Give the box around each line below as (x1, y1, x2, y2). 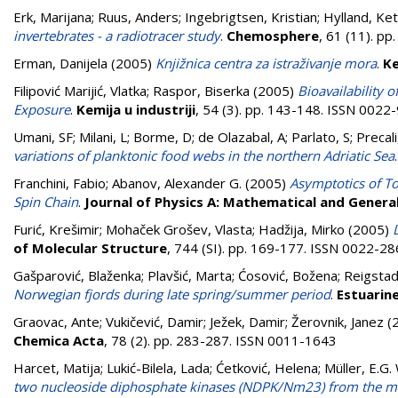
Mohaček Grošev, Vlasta (106, 220, 252, 238)
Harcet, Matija (13, 359, 100, 377)
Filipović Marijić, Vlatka (13, 82, 147, 99)
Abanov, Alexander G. (112, 174, 242, 192)
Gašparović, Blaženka (13, 267, 141, 284)
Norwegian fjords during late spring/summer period (13, 285, 330, 303)
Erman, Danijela (13, 54, 107, 72)
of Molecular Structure (13, 239, 167, 257)
